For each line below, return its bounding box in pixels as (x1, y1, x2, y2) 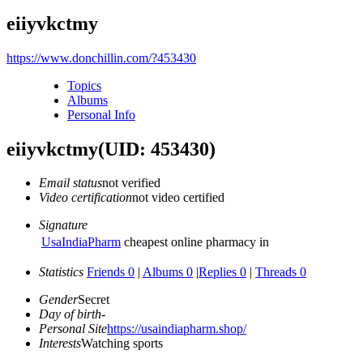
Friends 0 (87, 265, 135, 280)
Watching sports (81, 336, 163, 351)
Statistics (39, 265, 83, 280)
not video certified (132, 190, 224, 205)
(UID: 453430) (98, 138, 216, 160)
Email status (39, 176, 102, 190)
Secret (78, 293, 109, 307)
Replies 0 (199, 265, 246, 280)
